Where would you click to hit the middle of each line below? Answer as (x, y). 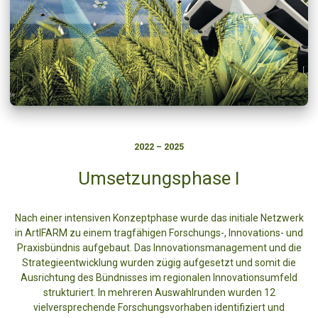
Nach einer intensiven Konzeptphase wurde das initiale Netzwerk (159, 218)
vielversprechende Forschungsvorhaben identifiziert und (159, 308)
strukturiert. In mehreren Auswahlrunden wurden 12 (159, 293)
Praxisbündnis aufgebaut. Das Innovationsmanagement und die (159, 248)
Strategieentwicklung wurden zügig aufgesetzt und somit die (159, 263)
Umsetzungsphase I (159, 179)
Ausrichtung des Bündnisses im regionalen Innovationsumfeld (159, 278)
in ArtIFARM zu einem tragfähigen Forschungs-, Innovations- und (159, 233)
